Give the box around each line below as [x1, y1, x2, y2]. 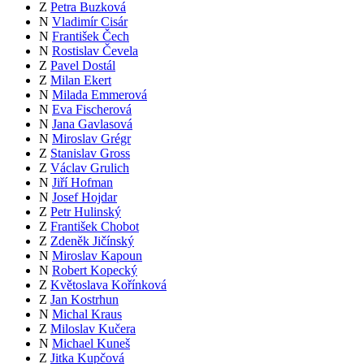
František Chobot [50, 219, 139, 234]
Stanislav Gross [50, 146, 130, 161]
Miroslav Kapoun [52, 249, 142, 263]
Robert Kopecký [52, 263, 137, 278]
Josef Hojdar [52, 190, 117, 205]
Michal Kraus [52, 307, 122, 322]
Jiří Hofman [52, 175, 113, 190]
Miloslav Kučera [50, 322, 136, 336]
